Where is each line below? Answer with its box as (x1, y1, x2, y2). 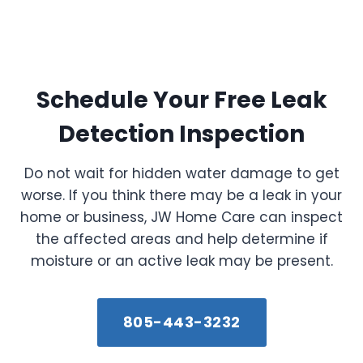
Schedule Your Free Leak (36, 84, 327, 117)
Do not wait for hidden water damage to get (23, 164, 340, 184)
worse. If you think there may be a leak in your (21, 186, 342, 206)
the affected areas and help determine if (35, 229, 328, 250)
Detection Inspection (58, 118, 305, 151)
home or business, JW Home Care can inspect (20, 207, 343, 228)
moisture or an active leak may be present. (30, 251, 333, 271)
